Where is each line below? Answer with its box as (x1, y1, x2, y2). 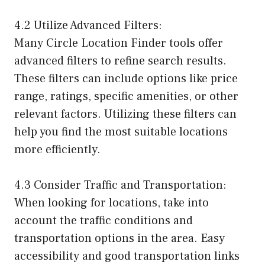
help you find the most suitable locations (14, 124, 228, 140)
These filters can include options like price (14, 71, 238, 87)
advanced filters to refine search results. (14, 53, 227, 69)
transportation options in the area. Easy (14, 231, 225, 247)
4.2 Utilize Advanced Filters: (14, 18, 162, 34)
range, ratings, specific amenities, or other (14, 89, 238, 105)
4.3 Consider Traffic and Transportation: (14, 177, 227, 193)
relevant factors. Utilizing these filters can (14, 106, 237, 122)
